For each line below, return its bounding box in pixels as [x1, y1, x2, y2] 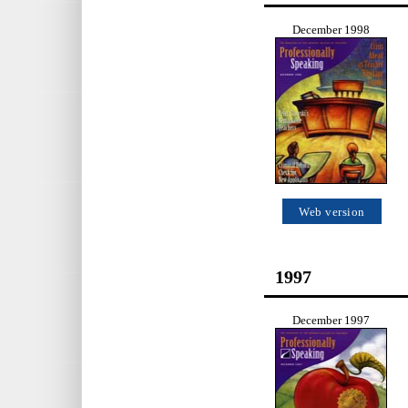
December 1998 [292, 24, 370, 37]
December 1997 [292, 313, 370, 327]
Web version [299, 206, 365, 219]
